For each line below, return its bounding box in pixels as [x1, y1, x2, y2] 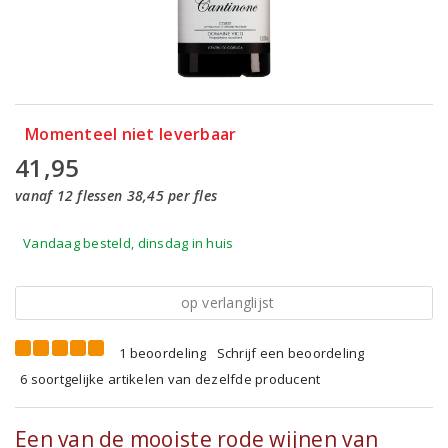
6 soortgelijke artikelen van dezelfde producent [20, 370, 321, 388]
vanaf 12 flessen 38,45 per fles [15, 186, 218, 205]
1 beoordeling [119, 344, 207, 362]
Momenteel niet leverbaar [25, 123, 237, 145]
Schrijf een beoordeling [216, 344, 365, 362]
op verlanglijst [180, 293, 275, 312]
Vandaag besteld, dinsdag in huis [23, 234, 234, 252]
